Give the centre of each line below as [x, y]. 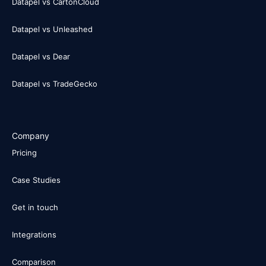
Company [31, 135]
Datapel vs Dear [41, 56]
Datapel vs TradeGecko [55, 83]
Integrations [34, 234]
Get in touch [35, 207]
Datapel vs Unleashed [52, 29]
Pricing [24, 152]
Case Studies [36, 180]
